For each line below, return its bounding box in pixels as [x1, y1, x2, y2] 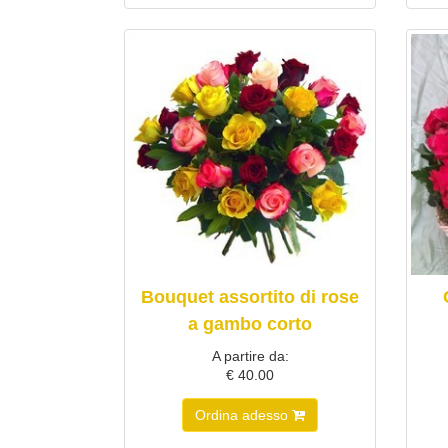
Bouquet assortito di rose [141, 286, 360, 307]
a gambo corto [188, 313, 313, 334]
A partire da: [211, 347, 289, 364]
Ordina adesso [195, 406, 293, 423]
